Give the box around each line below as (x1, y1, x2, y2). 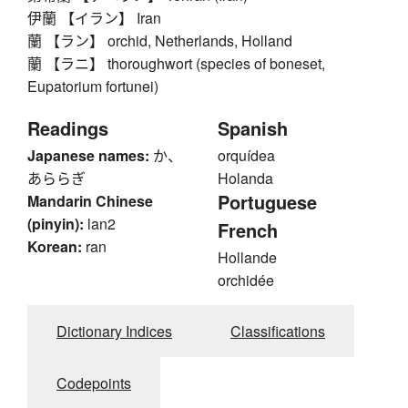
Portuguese (218, 189, 317, 216)
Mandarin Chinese (27, 190, 153, 212)
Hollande (218, 247, 277, 269)
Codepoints (56, 372, 131, 394)
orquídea (218, 145, 275, 167)
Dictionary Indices (56, 321, 172, 342)
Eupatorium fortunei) (27, 76, 158, 97)
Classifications (230, 321, 325, 342)
